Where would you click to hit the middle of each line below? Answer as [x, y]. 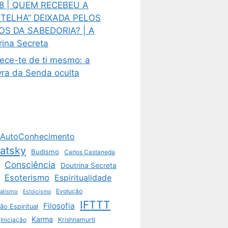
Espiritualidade [83, 178]
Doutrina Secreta [89, 166]
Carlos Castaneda [90, 152]
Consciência [30, 165]
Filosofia [59, 206]
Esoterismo [27, 178]
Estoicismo [37, 192]
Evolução [69, 191]
